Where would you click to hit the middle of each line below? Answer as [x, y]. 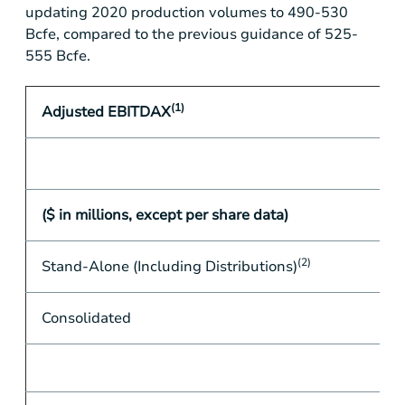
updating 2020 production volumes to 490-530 [187, 13]
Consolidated [86, 319]
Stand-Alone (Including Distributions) [169, 267]
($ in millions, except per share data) [165, 216]
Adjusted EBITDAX [106, 113]
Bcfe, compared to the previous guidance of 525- [192, 35]
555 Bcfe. [60, 57]
